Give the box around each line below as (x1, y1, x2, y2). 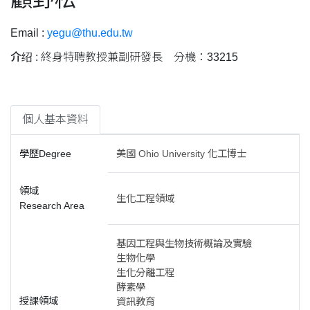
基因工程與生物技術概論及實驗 (116, 238, 252, 249)
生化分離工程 (116, 267, 174, 278)
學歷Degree (19, 148, 71, 159)
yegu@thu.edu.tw (47, 27, 133, 39)
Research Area (19, 200, 84, 211)
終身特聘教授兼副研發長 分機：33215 (41, 51, 238, 63)
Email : (10, 27, 47, 39)
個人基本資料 (22, 113, 89, 125)
